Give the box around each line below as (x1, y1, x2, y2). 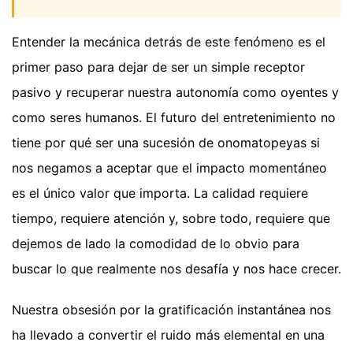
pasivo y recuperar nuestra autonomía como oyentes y (12, 84, 339, 100)
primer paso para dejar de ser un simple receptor (12, 58, 305, 75)
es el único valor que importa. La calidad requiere (12, 184, 308, 201)
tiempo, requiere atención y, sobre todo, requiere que (12, 210, 330, 226)
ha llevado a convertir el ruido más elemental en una (12, 326, 325, 343)
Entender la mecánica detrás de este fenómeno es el (12, 33, 325, 50)
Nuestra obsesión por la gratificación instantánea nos (12, 301, 331, 318)
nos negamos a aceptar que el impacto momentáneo (12, 159, 327, 176)
